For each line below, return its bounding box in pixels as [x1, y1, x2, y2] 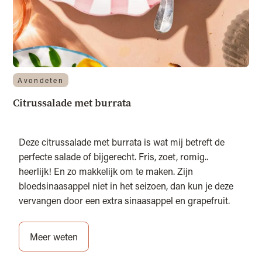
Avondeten [18, 75, 64, 85]
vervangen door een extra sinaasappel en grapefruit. [19, 194, 230, 207]
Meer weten [30, 230, 78, 243]
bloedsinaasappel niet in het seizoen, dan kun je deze [19, 180, 234, 192]
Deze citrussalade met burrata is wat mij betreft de [19, 136, 225, 149]
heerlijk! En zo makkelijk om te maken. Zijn [19, 165, 194, 178]
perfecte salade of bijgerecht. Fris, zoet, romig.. [19, 150, 209, 163]
